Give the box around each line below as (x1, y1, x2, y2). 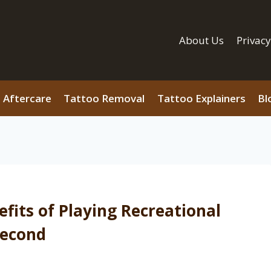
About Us (179, 33, 224, 47)
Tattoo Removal (64, 91, 145, 105)
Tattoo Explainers (157, 91, 246, 105)
